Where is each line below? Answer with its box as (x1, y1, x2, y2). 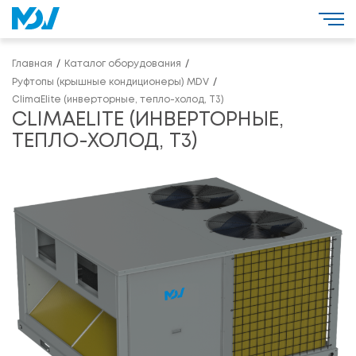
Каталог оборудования (64, 60, 181, 68)
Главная (12, 60, 52, 68)
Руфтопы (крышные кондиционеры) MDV (12, 78, 209, 87)
